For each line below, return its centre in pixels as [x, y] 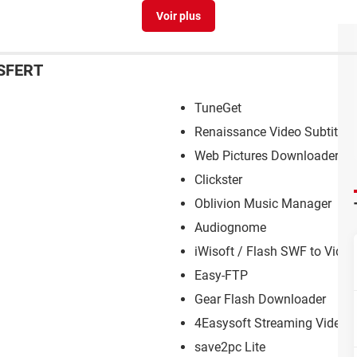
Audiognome [230, 228]
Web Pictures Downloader [267, 156]
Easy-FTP [221, 276]
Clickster [218, 180]
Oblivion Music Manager [263, 204]
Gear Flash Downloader [260, 300]
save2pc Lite [230, 347]
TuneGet [218, 108]
